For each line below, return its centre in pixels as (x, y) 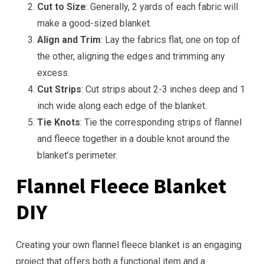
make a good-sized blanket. (94, 23)
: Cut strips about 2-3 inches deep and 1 (163, 89)
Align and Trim (69, 40)
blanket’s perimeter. (77, 155)
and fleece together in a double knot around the (133, 139)
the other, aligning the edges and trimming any (131, 56)
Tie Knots (59, 122)
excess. (53, 73)
